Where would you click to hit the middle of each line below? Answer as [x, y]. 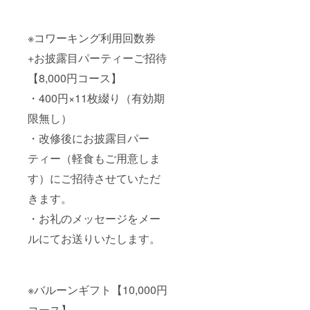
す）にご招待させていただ [94, 178]
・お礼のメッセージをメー [94, 218]
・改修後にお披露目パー [89, 138]
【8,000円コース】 [75, 77]
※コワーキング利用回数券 [92, 37]
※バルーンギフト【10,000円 [98, 289]
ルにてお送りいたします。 [94, 238]
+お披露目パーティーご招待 [97, 57]
